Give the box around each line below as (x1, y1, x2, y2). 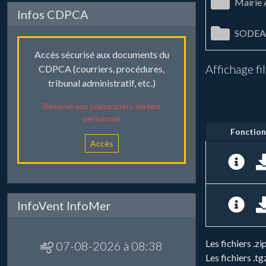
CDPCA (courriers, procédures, (39, 63, 164, 75)
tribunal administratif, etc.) (47, 77, 156, 89)
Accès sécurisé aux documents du (34, 49, 169, 61)
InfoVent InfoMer (17, 198, 111, 213)
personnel (83, 113, 121, 124)
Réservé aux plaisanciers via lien (43, 101, 160, 112)
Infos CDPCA (17, 7, 88, 22)
